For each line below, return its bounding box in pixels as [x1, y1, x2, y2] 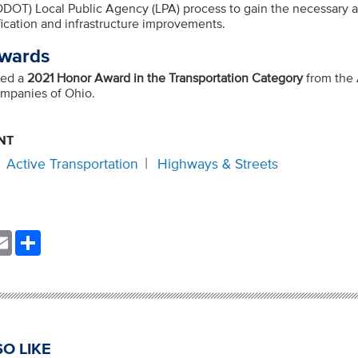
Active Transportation [6, 155, 139, 172]
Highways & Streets [157, 155, 279, 172]
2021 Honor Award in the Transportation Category [27, 70, 304, 85]
